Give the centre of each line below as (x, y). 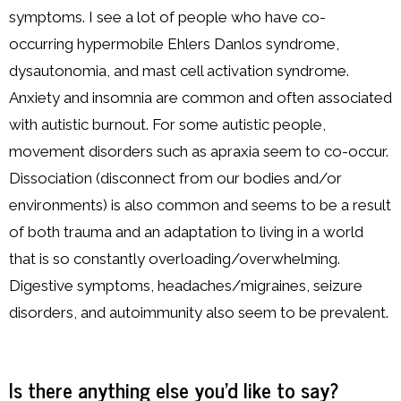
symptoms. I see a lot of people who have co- (167, 17)
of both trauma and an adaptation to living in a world (186, 232)
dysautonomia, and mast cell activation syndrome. (179, 71)
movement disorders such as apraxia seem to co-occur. (199, 152)
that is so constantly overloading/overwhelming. (175, 259)
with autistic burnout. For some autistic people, (167, 125)
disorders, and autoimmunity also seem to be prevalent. (199, 313)
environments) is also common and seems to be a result (200, 205)
